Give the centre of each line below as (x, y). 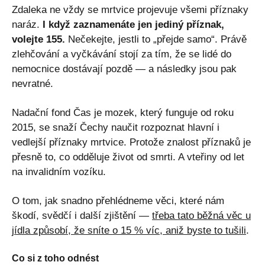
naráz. (27, 24)
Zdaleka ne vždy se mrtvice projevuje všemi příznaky (130, 9)
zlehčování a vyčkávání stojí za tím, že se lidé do (122, 54)
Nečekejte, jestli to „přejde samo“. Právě (156, 39)
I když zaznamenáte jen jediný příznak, (133, 24)
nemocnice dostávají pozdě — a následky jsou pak (124, 69)
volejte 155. (38, 39)
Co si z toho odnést (55, 258)
